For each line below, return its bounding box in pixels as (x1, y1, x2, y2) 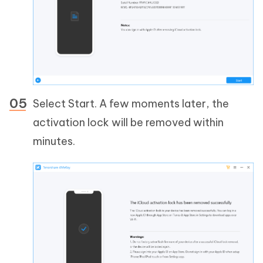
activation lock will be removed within (33, 116, 224, 130)
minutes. (33, 134, 75, 149)
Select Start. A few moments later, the (33, 97, 229, 111)
